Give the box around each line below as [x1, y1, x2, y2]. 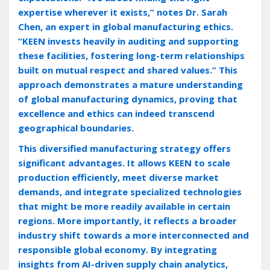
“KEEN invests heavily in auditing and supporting [18, 34, 239, 47]
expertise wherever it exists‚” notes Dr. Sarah [18, 5, 227, 18]
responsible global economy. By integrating [18, 243, 217, 256]
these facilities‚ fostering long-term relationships [18, 49, 245, 61]
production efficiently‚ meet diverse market [18, 171, 219, 183]
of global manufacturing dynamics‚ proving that [18, 92, 237, 105]
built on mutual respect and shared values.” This [18, 63, 237, 76]
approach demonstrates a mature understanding [18, 78, 243, 90]
